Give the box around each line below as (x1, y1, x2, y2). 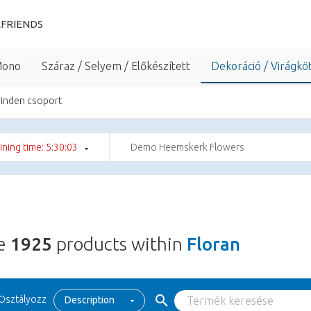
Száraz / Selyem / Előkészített (42, 60, 190, 72)
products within (52, 234, 187, 254)
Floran (187, 234, 240, 254)
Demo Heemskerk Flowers (131, 142, 244, 153)
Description (65, 294, 115, 305)
